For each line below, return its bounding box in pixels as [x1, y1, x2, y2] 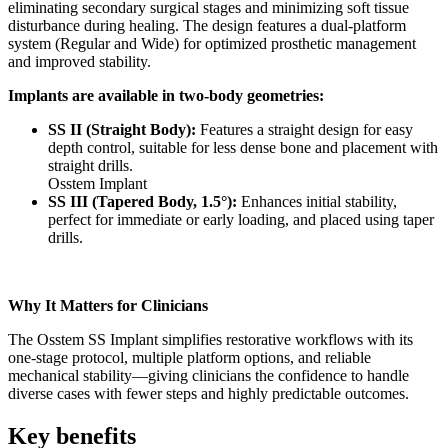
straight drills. [48, 156, 133, 174]
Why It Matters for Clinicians [8, 296, 208, 314]
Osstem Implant [48, 174, 147, 192]
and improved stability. [8, 52, 151, 70]
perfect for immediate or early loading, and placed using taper [48, 210, 434, 228]
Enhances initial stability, [237, 192, 397, 210]
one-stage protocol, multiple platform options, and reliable [8, 348, 371, 366]
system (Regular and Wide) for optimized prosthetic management [8, 34, 416, 52]
